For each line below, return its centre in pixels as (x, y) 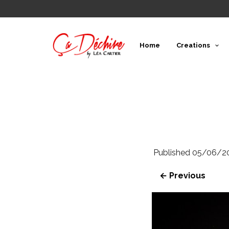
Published (173, 152)
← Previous (182, 175)
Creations (193, 45)
